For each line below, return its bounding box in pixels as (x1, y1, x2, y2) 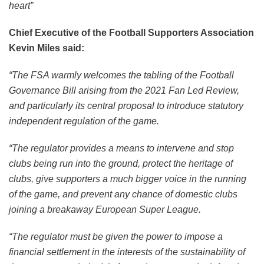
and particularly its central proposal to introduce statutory (9, 101, 243, 111)
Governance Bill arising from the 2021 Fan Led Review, (9, 85, 239, 96)
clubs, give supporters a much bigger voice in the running (9, 174, 246, 184)
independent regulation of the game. (9, 116, 159, 127)
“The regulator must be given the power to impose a (9, 232, 223, 242)
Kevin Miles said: (9, 43, 84, 54)
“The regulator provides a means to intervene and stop (9, 143, 234, 154)
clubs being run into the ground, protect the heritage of (9, 159, 233, 169)
